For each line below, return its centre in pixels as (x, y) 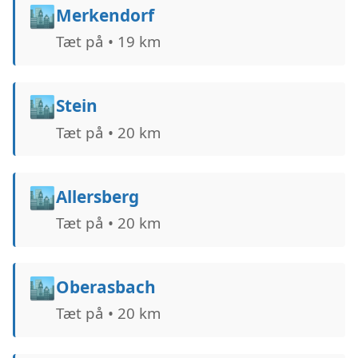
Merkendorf (105, 16)
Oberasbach (105, 287)
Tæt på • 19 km (108, 42)
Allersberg (97, 196)
